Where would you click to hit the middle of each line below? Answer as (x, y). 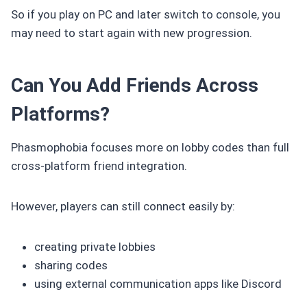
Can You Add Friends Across (135, 85)
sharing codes (71, 265)
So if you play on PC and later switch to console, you (146, 14)
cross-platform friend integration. (99, 165)
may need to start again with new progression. (132, 33)
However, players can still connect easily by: (123, 206)
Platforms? (60, 114)
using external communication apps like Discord (158, 283)
